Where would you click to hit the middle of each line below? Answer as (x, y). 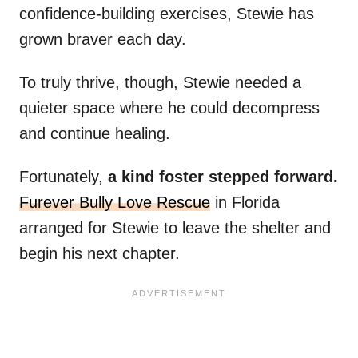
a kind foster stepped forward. (223, 177)
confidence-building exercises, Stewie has (167, 14)
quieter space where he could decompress (169, 108)
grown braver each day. (103, 40)
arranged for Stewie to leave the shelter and (175, 228)
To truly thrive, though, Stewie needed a (160, 83)
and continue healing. (95, 134)
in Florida (245, 203)
